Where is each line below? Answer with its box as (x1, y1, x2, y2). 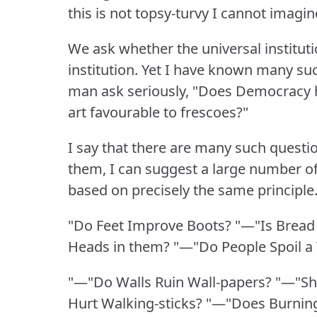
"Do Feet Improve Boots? (68, 215, 231, 235)
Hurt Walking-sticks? (68, 293, 202, 313)
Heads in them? (68, 236, 170, 256)
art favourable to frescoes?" (68, 102, 248, 122)
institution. (68, 59, 138, 79)
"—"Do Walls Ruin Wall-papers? (68, 272, 272, 292)
